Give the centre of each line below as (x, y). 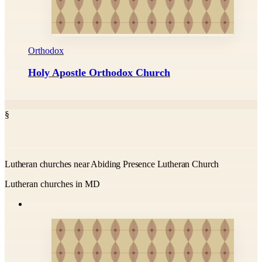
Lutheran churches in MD (52, 184)
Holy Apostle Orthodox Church (99, 72)
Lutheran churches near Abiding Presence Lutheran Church (112, 164)
